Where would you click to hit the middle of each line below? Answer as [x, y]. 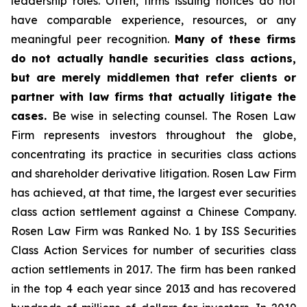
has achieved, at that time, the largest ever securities [153, 193]
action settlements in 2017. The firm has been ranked [153, 269]
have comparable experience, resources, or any [153, 20]
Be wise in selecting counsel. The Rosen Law [174, 116]
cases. [32, 116]
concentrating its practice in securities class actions [153, 154]
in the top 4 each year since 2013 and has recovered [153, 288]
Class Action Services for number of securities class [153, 250]
